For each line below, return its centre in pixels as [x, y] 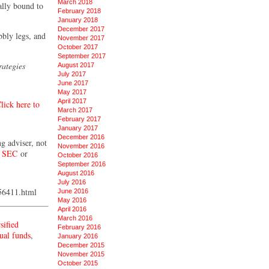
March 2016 [75, 218]
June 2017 [73, 83]
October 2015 [78, 263]
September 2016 [82, 164]
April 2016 [72, 209]
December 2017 [81, 29]
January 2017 [78, 128]
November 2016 [81, 146]
